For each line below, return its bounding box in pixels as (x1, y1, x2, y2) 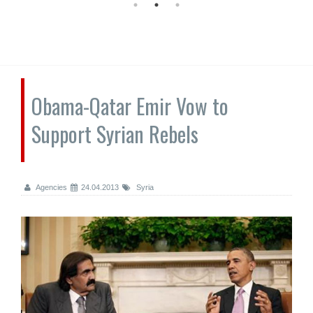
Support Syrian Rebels (31, 118, 198, 150)
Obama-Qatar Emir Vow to (31, 90, 228, 122)
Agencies (34, 183, 67, 191)
